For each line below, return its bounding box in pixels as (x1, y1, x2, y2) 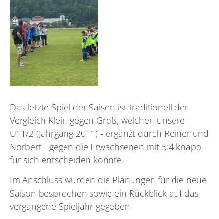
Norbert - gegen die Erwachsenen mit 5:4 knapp (10, 141, 201, 153)
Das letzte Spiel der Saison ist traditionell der (10, 101, 188, 113)
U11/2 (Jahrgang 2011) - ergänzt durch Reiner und (10, 128, 209, 140)
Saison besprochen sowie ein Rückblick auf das (10, 187, 198, 199)
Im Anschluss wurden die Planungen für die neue (10, 174, 207, 186)
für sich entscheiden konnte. (10, 154, 124, 166)
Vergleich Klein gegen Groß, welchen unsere (10, 114, 185, 127)
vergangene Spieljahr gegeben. (10, 200, 132, 212)
